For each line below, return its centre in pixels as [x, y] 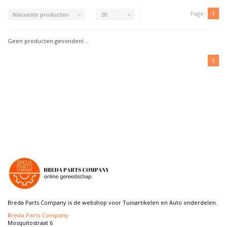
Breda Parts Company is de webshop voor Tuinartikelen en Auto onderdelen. [112, 202]
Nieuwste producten [41, 14]
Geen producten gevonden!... [48, 41]
